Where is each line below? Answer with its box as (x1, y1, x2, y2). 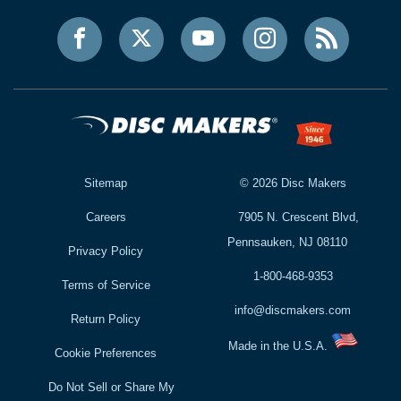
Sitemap (84, 176, 128, 191)
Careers (85, 210, 126, 225)
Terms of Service (61, 278, 150, 293)
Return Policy (71, 312, 141, 327)
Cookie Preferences (55, 346, 158, 361)
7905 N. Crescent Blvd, (238, 210, 360, 225)
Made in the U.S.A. (227, 339, 331, 354)
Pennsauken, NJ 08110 (226, 235, 347, 250)
